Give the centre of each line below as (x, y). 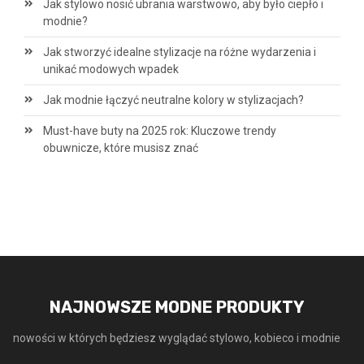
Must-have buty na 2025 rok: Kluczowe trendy (159, 131)
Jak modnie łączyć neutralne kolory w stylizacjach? (173, 100)
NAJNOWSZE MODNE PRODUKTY (177, 308)
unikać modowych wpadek (110, 69)
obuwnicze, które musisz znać (120, 148)
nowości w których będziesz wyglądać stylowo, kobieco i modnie (177, 338)
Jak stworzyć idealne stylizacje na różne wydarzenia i (179, 52)
